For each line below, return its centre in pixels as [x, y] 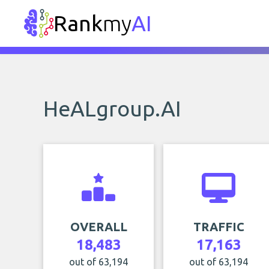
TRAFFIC [219, 227]
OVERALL [98, 227]
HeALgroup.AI [112, 108]
